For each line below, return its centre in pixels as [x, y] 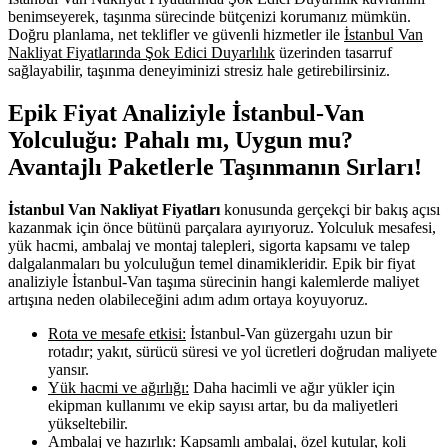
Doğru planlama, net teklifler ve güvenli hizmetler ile [176, 34]
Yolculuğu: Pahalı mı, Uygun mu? [180, 139]
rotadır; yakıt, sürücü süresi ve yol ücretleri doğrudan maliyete [242, 351]
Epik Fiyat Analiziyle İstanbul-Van [186, 112]
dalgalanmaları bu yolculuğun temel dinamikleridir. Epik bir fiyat [211, 263]
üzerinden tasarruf [333, 52]
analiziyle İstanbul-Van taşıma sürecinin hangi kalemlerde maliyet [213, 281]
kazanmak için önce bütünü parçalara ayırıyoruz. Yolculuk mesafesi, [222, 227]
